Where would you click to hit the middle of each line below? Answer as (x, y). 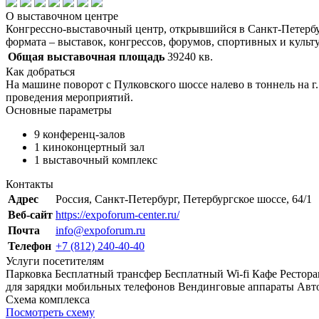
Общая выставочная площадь (86, 56)
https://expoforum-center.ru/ (117, 214)
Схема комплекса (48, 299)
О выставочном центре (62, 16)
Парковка (29, 273)
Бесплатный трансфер (108, 273)
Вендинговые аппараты (236, 286)
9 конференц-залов (80, 134)
